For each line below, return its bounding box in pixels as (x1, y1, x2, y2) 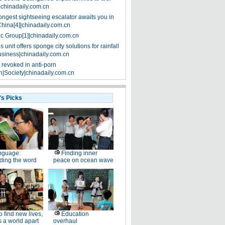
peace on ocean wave (53, 157, 114, 164)
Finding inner (61, 150, 97, 157)
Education (61, 210, 89, 217)
